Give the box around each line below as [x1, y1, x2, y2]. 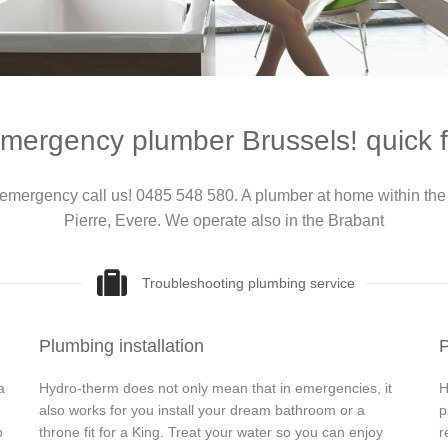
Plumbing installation [39, 335, 204, 356]
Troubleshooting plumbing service [141, 274, 355, 291]
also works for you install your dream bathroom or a [39, 401, 365, 418]
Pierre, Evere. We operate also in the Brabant [64, 211, 384, 229]
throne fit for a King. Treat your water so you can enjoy [39, 423, 383, 440]
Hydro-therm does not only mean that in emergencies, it [39, 379, 392, 396]
